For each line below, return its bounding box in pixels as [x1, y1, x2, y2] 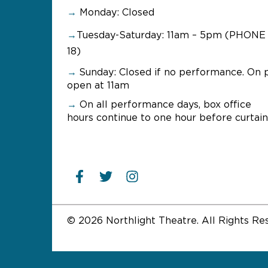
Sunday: [79, 68, 119, 77]
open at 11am [67, 81, 129, 90]
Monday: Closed [77, 8, 154, 17]
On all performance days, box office [77, 100, 251, 109]
